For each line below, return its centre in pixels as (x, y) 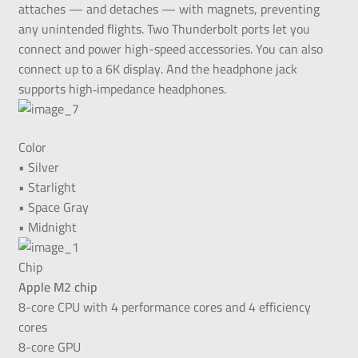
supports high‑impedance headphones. (122, 89)
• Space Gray (53, 207)
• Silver (38, 167)
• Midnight (47, 227)
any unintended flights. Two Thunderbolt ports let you (164, 29)
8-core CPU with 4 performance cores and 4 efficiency (164, 306)
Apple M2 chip (58, 286)
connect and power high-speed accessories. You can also (170, 49)
